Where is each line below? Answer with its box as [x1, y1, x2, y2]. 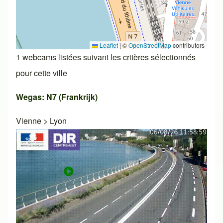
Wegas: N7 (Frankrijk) [16, 91, 98, 103]
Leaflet [98, 40, 118, 49]
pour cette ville [16, 67, 67, 79]
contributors [171, 40, 205, 49]
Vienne [16, 114, 41, 126]
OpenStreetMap [128, 40, 171, 49]
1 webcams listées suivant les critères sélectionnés [16, 51, 196, 63]
